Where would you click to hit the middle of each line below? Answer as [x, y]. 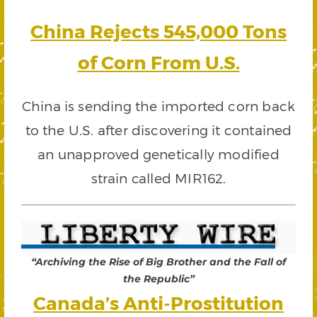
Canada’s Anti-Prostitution [158, 303]
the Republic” [158, 279]
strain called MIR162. [158, 178]
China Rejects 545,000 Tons [158, 31]
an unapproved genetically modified [158, 154]
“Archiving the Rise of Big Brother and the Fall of [158, 262]
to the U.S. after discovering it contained [158, 129]
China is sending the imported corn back [158, 105]
